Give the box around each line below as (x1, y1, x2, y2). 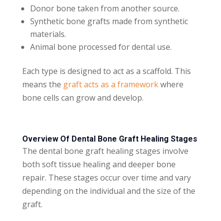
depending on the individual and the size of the (22, 185, 195, 196)
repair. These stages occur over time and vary (22, 172, 191, 183)
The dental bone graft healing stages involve (22, 145, 188, 156)
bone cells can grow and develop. (22, 92, 144, 103)
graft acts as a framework (63, 78, 158, 90)
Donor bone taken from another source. (30, 2, 180, 14)
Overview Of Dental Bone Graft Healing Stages (22, 134, 197, 144)
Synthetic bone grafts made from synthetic (30, 15, 188, 27)
